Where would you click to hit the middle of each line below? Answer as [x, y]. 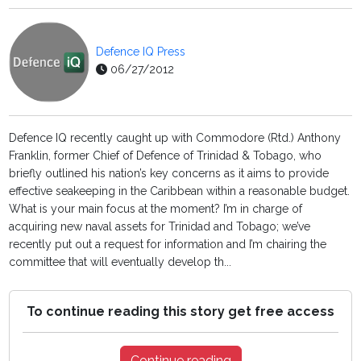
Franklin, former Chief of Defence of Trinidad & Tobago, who [166, 156]
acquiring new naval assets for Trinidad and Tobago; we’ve [160, 227]
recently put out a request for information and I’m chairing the [168, 245]
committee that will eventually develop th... [120, 262]
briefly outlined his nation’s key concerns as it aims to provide [169, 174]
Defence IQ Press [141, 52]
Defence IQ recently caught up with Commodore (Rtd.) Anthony [175, 138]
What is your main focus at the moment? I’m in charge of [156, 209]
